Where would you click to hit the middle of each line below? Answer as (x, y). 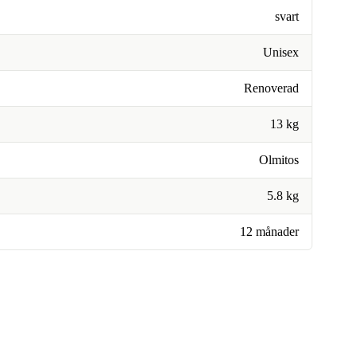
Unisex (281, 52)
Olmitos (279, 160)
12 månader (269, 231)
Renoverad (271, 88)
